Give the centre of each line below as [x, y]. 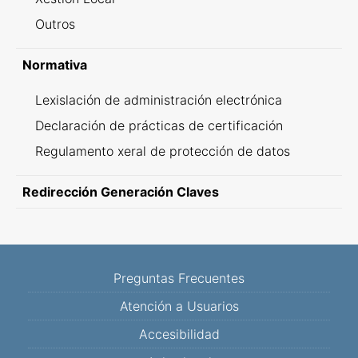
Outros [55, 24]
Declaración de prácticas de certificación [159, 125]
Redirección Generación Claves [121, 192]
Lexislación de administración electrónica [159, 100]
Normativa [55, 65]
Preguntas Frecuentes [179, 278]
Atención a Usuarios [179, 306]
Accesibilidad [179, 334]
